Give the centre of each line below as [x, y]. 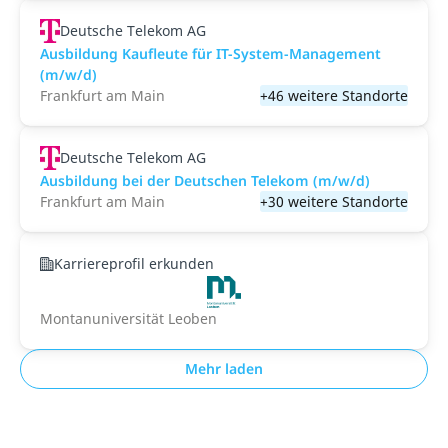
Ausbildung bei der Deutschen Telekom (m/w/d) [205, 180]
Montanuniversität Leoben [128, 318]
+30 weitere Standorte [334, 201]
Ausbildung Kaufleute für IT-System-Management [210, 53]
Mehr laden [224, 368]
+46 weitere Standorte [334, 95]
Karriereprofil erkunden [134, 263]
